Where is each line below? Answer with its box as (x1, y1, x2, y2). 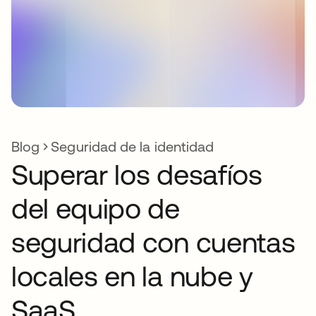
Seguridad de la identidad (51, 138, 214, 154)
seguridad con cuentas (11, 226, 296, 258)
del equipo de (11, 193, 180, 224)
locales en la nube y (11, 260, 253, 292)
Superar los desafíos (11, 159, 262, 190)
